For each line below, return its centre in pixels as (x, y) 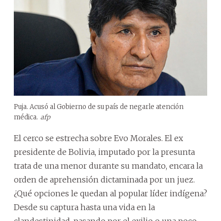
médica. (26, 117)
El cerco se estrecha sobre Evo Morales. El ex (98, 138)
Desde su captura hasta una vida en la (84, 207)
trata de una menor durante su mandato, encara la (108, 166)
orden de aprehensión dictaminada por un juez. (104, 179)
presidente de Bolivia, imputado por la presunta (104, 152)
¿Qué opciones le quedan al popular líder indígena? (110, 193)
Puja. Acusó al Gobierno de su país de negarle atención (99, 107)
